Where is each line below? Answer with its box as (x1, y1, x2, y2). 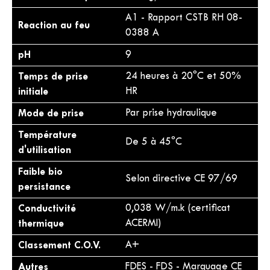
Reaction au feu (18, 21, 90, 30)
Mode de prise (18, 109, 84, 118)
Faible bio (18, 168, 63, 177)
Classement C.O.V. (18, 241, 101, 250)
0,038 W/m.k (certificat (125, 204, 230, 213)
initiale (18, 87, 48, 96)
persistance (18, 183, 71, 192)
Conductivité (18, 204, 76, 213)
